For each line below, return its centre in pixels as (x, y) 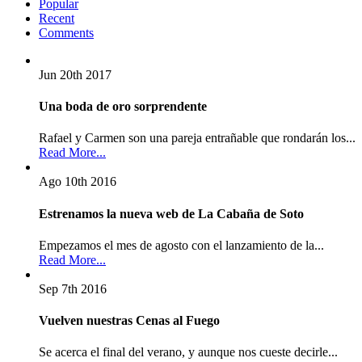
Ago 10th (63, 182)
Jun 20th (61, 74)
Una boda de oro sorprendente (123, 106)
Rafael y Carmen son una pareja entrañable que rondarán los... (197, 138)
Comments (66, 32)
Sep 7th (58, 288)
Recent (57, 18)
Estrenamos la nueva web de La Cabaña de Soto (171, 213)
